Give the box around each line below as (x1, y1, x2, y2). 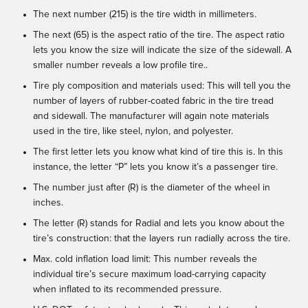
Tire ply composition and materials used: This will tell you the (33, 81, 291, 91)
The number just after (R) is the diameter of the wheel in (33, 183, 270, 193)
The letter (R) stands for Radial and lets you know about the (33, 219, 285, 229)
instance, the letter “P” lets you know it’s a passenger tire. (33, 162, 278, 173)
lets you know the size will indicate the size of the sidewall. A (33, 45, 291, 56)
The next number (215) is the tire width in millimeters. (33, 10, 256, 20)
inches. (33, 198, 63, 208)
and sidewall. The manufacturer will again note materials (33, 111, 269, 122)
